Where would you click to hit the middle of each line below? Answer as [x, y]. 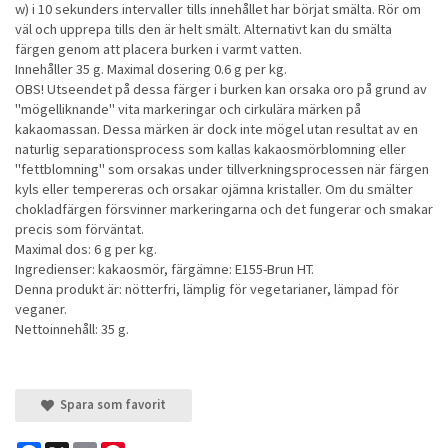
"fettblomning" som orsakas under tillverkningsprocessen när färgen [222, 168]
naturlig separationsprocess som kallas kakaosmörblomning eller [210, 148]
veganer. [41, 308]
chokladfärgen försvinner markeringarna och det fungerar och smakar [224, 208]
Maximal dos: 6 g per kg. [86, 248]
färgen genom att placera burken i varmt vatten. [158, 48]
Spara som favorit [109, 404]
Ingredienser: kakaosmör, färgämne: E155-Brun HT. [164, 268]
